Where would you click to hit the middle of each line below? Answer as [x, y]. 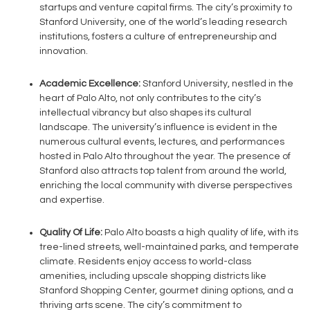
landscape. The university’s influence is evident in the [158, 127]
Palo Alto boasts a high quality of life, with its [200, 232]
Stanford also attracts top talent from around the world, [163, 171]
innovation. [64, 51]
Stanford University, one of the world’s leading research [163, 22]
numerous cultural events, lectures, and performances [162, 142]
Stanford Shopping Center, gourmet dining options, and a [166, 291]
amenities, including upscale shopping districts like [153, 276]
